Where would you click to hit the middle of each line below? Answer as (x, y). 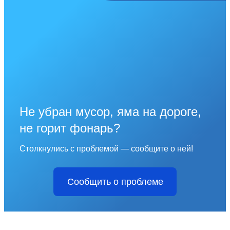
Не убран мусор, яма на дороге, (110, 112)
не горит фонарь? (70, 128)
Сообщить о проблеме (115, 182)
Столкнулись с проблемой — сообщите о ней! (106, 149)
